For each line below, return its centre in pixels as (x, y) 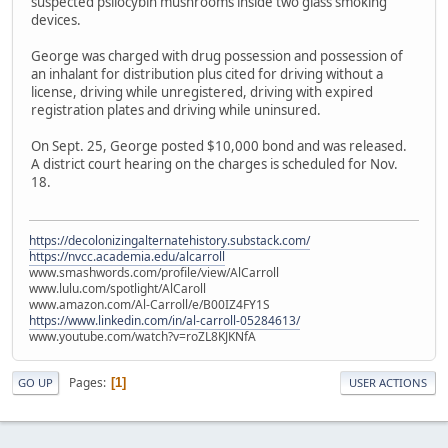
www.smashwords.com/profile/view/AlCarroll (154, 273)
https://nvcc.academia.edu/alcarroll (127, 257)
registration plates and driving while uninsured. (176, 109)
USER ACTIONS (388, 383)
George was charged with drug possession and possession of (217, 55)
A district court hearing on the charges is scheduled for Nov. (214, 163)
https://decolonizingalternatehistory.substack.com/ (169, 241)
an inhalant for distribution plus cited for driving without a (207, 73)
